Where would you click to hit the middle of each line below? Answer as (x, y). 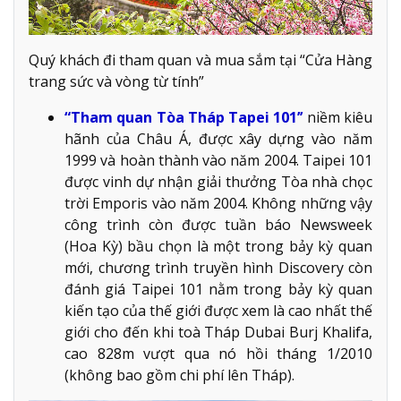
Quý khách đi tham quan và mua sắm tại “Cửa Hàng (200, 60)
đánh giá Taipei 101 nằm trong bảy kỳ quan (218, 290)
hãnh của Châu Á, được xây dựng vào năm (218, 139)
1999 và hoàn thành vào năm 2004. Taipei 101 (218, 161)
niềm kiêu (340, 118)
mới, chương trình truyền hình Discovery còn (218, 268)
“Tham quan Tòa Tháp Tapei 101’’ (186, 118)
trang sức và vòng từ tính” (116, 82)
